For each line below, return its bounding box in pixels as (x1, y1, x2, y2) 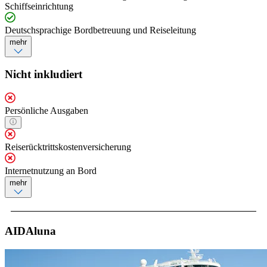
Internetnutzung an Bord (5, 166, 97, 176)
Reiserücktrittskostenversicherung (5, 142, 131, 153)
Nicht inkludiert (5, 68, 82, 81)
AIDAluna (5, 225, 56, 238)
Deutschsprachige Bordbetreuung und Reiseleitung (5, 24, 196, 35)
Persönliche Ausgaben (5, 105, 88, 116)
